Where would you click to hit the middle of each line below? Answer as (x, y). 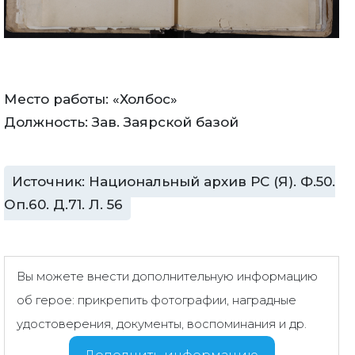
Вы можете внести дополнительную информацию (167, 277)
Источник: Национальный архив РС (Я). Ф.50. (174, 182)
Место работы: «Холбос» (91, 99)
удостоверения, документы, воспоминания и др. (162, 324)
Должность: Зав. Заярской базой (121, 122)
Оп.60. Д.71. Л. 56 (63, 205)
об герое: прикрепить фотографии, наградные (157, 301)
